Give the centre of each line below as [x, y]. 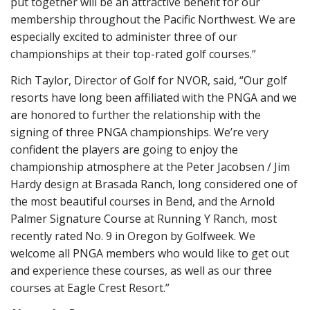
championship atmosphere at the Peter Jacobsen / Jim [150, 166]
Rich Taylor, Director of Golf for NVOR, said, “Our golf [149, 80]
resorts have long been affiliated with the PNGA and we [154, 97]
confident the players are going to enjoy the [124, 149]
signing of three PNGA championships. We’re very [139, 132]
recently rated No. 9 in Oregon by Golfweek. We [133, 236]
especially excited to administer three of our [124, 37]
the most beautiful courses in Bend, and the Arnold [143, 201]
